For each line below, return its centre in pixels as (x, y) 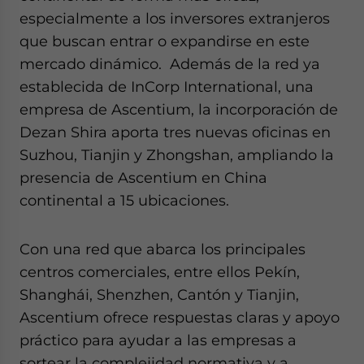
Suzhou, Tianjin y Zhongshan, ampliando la (177, 155)
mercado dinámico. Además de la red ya (170, 64)
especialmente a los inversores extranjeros (175, 18)
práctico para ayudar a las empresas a (158, 340)
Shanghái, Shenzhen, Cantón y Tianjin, (159, 295)
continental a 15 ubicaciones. (124, 200)
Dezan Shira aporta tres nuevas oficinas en (175, 132)
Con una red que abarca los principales (162, 249)
